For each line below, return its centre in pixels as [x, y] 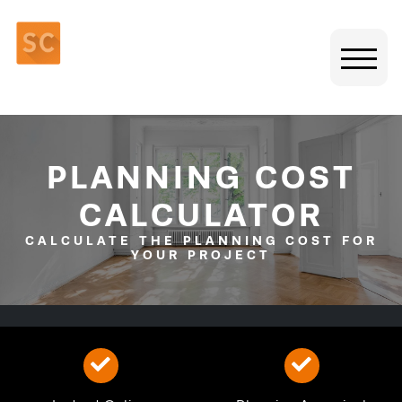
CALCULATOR [201, 215]
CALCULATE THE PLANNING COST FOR [201, 241]
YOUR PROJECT [201, 255]
